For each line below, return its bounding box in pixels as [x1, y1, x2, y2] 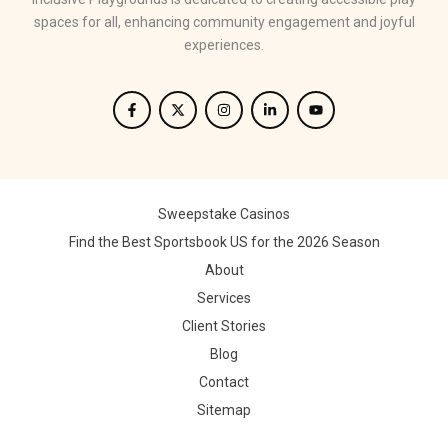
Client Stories [182, 318, 266, 334]
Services [197, 290, 251, 306]
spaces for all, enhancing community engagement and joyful [33, 14, 415, 30]
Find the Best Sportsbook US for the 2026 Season [68, 234, 380, 250]
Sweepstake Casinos [158, 206, 290, 222]
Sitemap [197, 402, 251, 418]
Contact [199, 374, 249, 390]
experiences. [184, 37, 264, 53]
